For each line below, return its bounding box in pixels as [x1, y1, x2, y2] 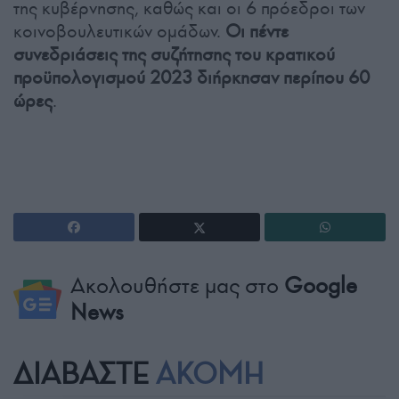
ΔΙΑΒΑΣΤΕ [13, 356, 156, 393]
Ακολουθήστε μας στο [69, 272, 284, 300]
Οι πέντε [225, 20, 289, 44]
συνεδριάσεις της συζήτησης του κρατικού [13, 43, 335, 67]
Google [283, 272, 357, 300]
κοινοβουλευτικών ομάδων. [13, 20, 225, 44]
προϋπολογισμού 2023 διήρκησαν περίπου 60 [13, 66, 370, 90]
